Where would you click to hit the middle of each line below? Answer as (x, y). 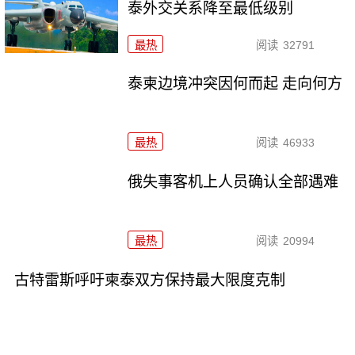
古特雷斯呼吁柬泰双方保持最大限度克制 (149, 281)
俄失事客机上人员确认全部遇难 (233, 182)
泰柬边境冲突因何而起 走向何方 (235, 84)
